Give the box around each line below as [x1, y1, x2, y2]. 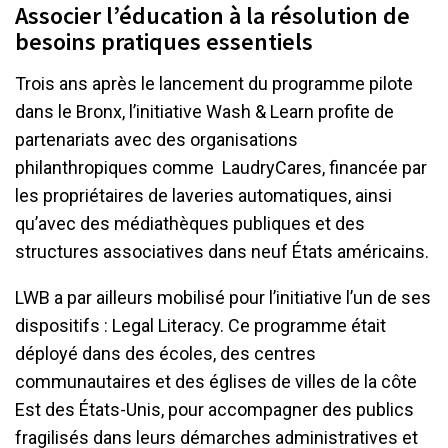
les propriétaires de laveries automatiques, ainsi [15, 185, 392, 207]
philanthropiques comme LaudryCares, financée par [15, 157, 427, 179]
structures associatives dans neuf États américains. [15, 241, 433, 263]
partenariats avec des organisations [15, 129, 298, 151]
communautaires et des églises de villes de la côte [15, 371, 417, 393]
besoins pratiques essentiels [15, 26, 313, 58]
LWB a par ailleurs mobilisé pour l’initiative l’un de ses [15, 287, 431, 309]
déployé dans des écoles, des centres [15, 343, 316, 365]
